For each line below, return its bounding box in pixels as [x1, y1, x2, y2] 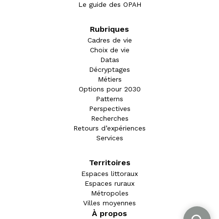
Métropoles [90, 189, 129, 197]
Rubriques [90, 24, 129, 34]
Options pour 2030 [78, 85, 141, 93]
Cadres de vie [87, 36, 132, 44]
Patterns [96, 95, 123, 103]
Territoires [88, 158, 131, 168]
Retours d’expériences [73, 124, 146, 132]
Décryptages [89, 66, 130, 74]
